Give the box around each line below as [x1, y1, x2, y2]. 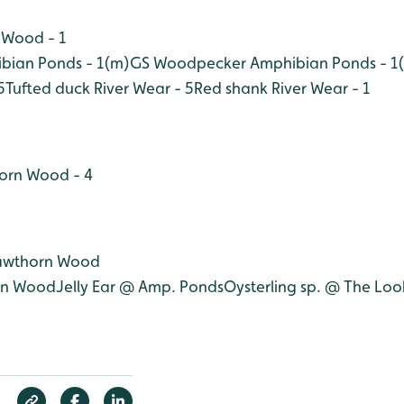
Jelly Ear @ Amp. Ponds [56, 276, 224, 296]
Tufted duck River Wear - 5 [5, 78, 194, 97]
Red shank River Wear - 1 [194, 78, 370, 97]
